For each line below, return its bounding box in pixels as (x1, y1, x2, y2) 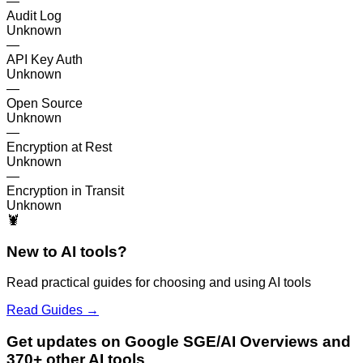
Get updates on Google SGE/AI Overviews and (6, 333, 351, 351)
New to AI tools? (6, 242, 127, 260)
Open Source (6, 96, 83, 110)
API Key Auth (6, 52, 83, 66)
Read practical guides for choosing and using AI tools (6, 275, 311, 290)
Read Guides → (6, 303, 99, 318)
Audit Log (6, 8, 62, 23)
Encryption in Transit (6, 183, 124, 198)
